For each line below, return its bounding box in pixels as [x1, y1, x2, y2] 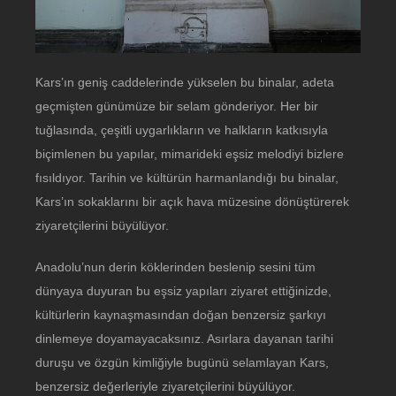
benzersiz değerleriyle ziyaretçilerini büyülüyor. [35, 378, 295, 393]
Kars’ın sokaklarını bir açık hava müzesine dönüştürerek [35, 194, 349, 209]
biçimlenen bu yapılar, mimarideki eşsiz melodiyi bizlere [35, 146, 344, 161]
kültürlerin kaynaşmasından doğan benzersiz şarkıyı [35, 307, 326, 322]
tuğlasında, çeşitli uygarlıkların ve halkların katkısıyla [35, 122, 328, 137]
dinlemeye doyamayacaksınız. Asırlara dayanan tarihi [35, 331, 333, 346]
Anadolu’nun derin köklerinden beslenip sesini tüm [35, 259, 316, 274]
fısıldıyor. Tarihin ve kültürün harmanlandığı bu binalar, [35, 170, 339, 185]
